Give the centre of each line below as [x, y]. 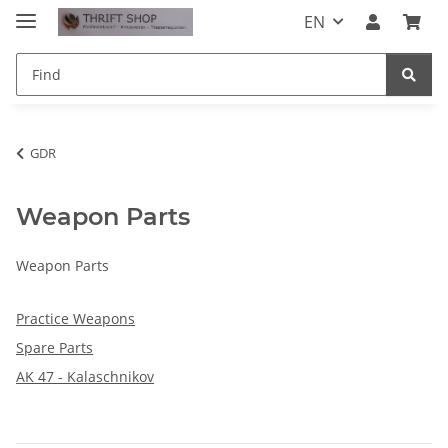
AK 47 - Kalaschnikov [85, 376]
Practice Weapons [75, 318]
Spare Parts [54, 347]
